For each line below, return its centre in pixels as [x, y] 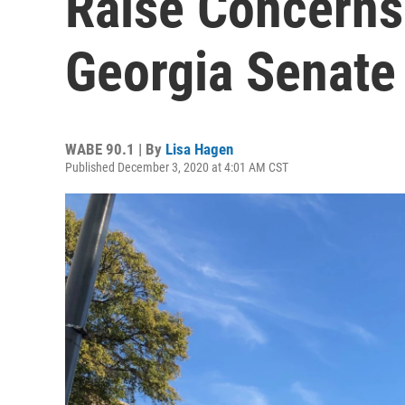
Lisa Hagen [199, 149]
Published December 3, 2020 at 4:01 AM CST [177, 167]
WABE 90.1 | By [115, 149]
